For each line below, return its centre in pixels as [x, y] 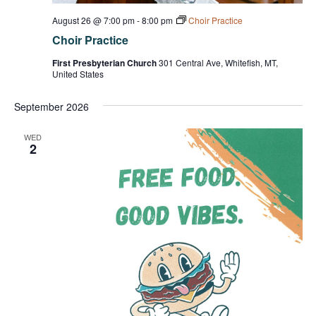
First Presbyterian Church [105, 63]
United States [78, 74]
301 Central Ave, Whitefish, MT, [218, 63]
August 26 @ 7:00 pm [93, 20]
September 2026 [51, 107]
